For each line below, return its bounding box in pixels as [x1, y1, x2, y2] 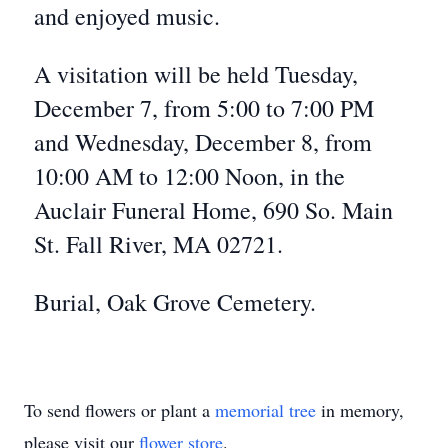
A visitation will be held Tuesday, [34, 58, 358, 90]
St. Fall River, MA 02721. [34, 228, 283, 260]
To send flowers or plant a [24, 398, 215, 422]
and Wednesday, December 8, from [34, 126, 372, 158]
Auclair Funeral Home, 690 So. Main [34, 194, 393, 226]
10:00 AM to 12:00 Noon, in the [34, 160, 345, 192]
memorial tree [215, 398, 316, 422]
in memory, [316, 398, 404, 422]
